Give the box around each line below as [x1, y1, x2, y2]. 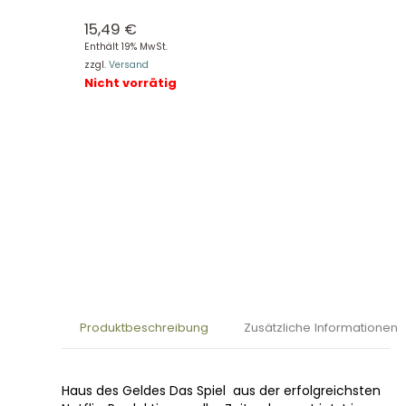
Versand [108, 58, 149, 72]
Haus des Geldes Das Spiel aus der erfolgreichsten [62, 381, 381, 400]
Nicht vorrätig [83, 74, 177, 92]
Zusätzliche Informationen [244, 318, 399, 336]
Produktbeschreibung [79, 318, 208, 336]
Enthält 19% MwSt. [83, 40, 168, 54]
